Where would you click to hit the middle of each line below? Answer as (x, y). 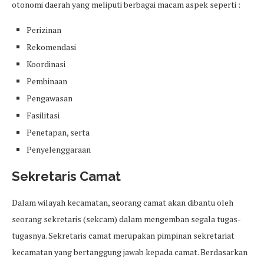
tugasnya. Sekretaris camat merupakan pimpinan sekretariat (123, 236)
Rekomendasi (51, 47)
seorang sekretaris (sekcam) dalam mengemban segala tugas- (126, 219)
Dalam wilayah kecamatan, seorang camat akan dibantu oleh (123, 203)
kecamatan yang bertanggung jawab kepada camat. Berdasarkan (130, 252)
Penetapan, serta (58, 133)
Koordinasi (46, 64)
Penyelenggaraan (59, 150)
